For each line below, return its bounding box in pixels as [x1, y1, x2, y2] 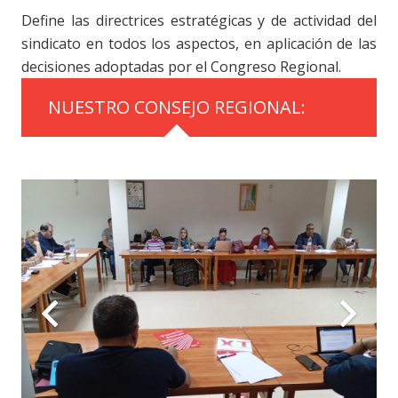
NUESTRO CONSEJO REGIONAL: [48, 94, 306, 119]
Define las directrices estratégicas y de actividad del [21, 10, 377, 30]
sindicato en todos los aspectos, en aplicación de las [21, 33, 377, 53]
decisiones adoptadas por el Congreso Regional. [21, 56, 341, 76]
